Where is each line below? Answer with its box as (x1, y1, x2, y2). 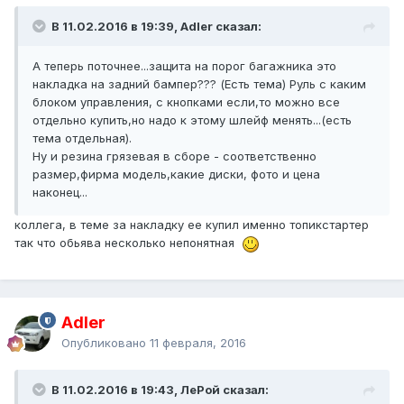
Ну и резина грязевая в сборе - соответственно (32, 149, 317, 164)
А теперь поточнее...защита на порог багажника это (32, 59, 336, 74)
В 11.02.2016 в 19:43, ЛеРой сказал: (51, 382, 269, 398)
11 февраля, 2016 (150, 335, 246, 351)
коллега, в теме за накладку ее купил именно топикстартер (14, 217, 369, 233)
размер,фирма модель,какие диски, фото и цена (32, 167, 320, 182)
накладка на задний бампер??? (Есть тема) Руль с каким (32, 77, 366, 92)
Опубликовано (61, 335, 150, 351)
